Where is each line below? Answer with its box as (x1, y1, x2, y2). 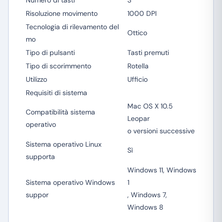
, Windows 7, (127, 190, 167, 199)
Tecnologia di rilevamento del (25, 22, 119, 31)
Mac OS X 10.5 (127, 102, 173, 111)
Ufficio (127, 75, 148, 84)
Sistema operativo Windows (25, 178, 115, 187)
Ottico (127, 28, 147, 37)
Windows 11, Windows (127, 166, 196, 174)
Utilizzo (25, 75, 47, 84)
